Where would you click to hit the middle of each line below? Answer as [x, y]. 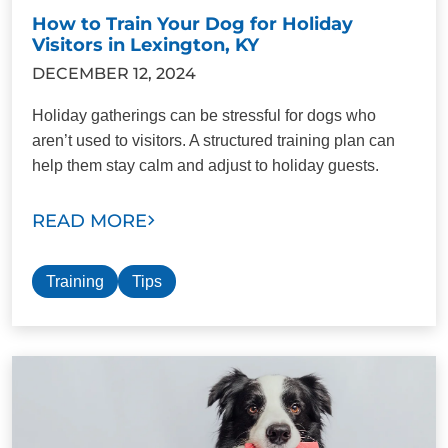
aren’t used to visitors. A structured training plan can [213, 140]
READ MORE [89, 220]
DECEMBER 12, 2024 [114, 73]
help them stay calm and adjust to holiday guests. [205, 165]
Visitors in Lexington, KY [145, 44]
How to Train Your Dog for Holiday [192, 23]
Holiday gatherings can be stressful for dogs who [204, 115]
